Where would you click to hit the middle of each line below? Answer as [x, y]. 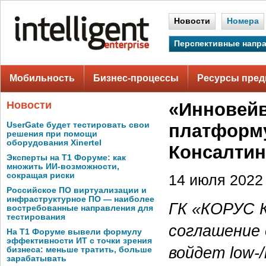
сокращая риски [41, 175]
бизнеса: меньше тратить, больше [79, 250]
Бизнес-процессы [136, 78]
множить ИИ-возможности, [63, 167]
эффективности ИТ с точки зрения [79, 241]
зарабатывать [37, 259]
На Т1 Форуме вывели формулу [74, 232]
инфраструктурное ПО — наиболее [80, 199]
